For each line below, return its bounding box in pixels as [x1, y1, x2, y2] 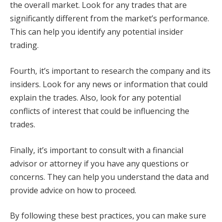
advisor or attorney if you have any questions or [10, 158, 189, 169]
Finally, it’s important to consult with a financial [10, 144, 183, 156]
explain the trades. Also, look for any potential [10, 92, 181, 103]
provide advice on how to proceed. [10, 184, 136, 196]
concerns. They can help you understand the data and [10, 171, 209, 182]
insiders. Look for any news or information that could [10, 78, 208, 90]
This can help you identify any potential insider [10, 26, 183, 38]
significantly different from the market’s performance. [10, 13, 209, 24]
